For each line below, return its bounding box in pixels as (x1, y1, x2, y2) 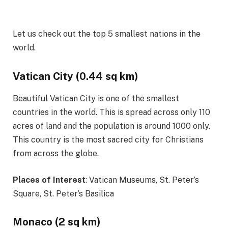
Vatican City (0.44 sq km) (13, 70, 138, 82)
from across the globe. (13, 149, 99, 159)
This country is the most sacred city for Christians (13, 135, 204, 145)
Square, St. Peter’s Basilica (13, 188, 114, 198)
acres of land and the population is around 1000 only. (13, 121, 210, 131)
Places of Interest (13, 175, 85, 185)
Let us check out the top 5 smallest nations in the (13, 29, 201, 39)
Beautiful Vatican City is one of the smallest (13, 94, 179, 104)
